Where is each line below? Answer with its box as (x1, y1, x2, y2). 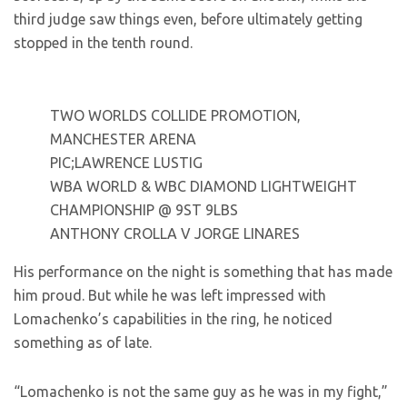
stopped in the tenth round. (14, 35, 196, 51)
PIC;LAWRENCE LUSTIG (50, 154, 203, 171)
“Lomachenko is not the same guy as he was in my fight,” (14, 383, 388, 400)
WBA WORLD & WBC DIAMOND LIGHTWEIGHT (50, 178, 357, 194)
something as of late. (14, 334, 152, 351)
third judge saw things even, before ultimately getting (14, 11, 362, 27)
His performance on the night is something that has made (14, 263, 392, 280)
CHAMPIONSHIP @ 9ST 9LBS (50, 202, 238, 218)
